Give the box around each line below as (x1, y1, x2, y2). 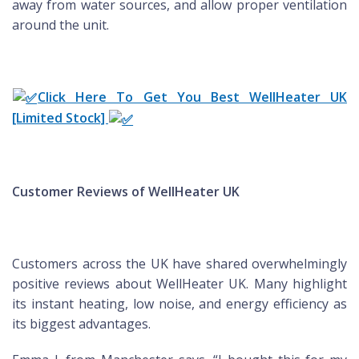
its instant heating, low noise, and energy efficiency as (12, 294, 347, 313)
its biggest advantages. (12, 314, 151, 333)
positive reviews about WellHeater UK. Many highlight (12, 274, 347, 292)
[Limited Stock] (12, 109, 108, 127)
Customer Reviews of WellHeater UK (12, 182, 240, 200)
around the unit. (12, 15, 109, 34)
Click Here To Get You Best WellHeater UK (38, 87, 347, 106)
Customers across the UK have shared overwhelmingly (12, 254, 347, 272)
